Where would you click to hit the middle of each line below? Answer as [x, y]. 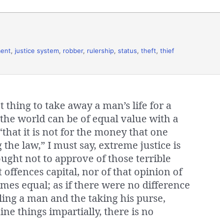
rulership [100, 50]
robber [73, 50]
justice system [37, 50]
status [127, 50]
